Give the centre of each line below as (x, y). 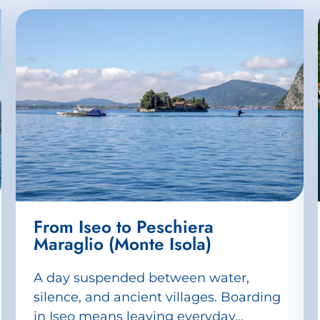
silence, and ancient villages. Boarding (157, 297)
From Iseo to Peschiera (123, 226)
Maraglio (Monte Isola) (122, 244)
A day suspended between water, (141, 278)
